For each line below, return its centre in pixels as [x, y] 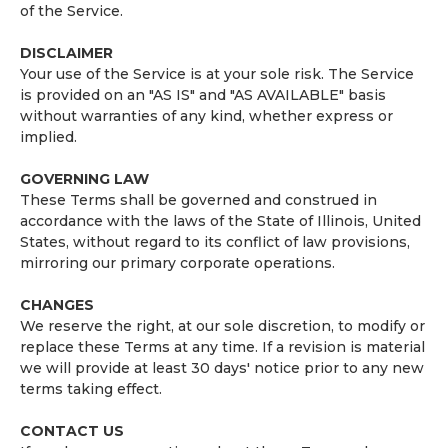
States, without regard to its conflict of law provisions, [215, 242]
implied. [48, 137]
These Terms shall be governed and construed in [198, 200]
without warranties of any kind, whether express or [206, 116]
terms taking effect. [91, 389]
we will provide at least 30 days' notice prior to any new [222, 368]
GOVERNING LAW [84, 179]
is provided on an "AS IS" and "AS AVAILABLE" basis [203, 95]
